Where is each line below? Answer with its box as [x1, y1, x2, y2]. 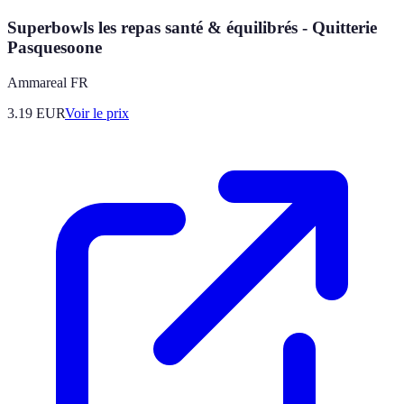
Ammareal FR [7, 74, 88, 90]
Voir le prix [65, 105, 129, 121]
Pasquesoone [7, 38, 102, 58]
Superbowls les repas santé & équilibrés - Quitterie [7, 18, 377, 38]
